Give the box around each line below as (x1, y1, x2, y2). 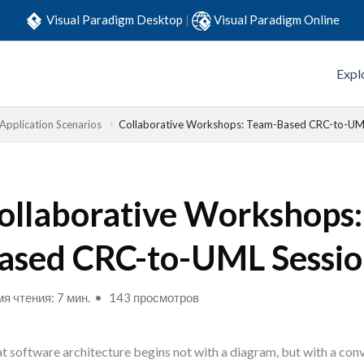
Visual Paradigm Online (214, 11, 340, 27)
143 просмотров (106, 290, 200, 305)
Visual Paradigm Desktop (46, 11, 185, 27)
